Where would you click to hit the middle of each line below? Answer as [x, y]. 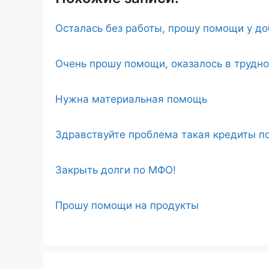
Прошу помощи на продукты [127, 206]
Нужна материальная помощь [131, 99]
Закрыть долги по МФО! [116, 170]
